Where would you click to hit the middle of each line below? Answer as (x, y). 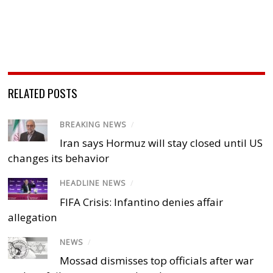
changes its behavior (59, 158)
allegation (33, 217)
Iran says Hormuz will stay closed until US (161, 143)
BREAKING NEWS (94, 125)
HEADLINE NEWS (93, 183)
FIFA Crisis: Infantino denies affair (142, 202)
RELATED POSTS (43, 93)
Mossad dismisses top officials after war (157, 260)
